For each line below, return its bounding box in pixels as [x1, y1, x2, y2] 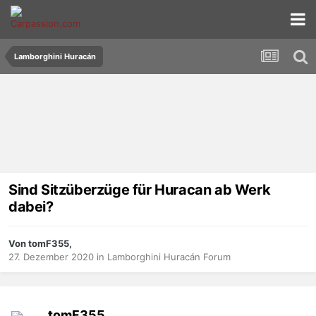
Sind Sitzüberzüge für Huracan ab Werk [8, 181, 271, 199]
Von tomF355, [8, 238, 72, 250]
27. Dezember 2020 [8, 251, 94, 263]
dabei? [8, 198, 54, 216]
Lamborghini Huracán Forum [107, 251, 231, 263]
